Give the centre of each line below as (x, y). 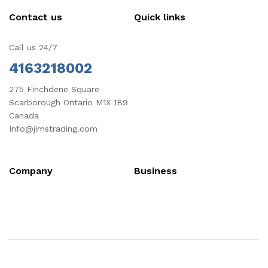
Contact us (36, 17)
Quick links (160, 17)
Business (156, 171)
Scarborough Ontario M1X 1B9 (68, 103)
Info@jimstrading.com (53, 129)
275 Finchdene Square (54, 89)
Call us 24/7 (33, 48)
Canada (24, 116)
